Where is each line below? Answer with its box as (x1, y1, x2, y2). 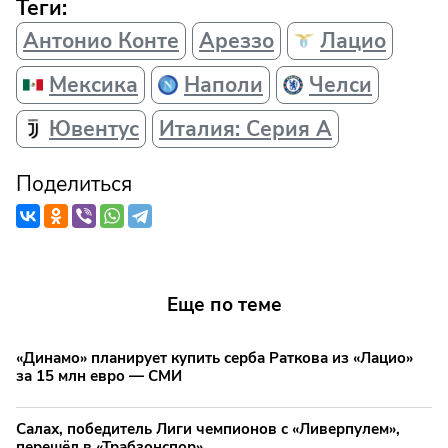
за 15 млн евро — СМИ (16, 365, 182, 386)
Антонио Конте (23, 27, 179, 56)
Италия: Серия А (159, 115, 332, 144)
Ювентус (49, 115, 139, 144)
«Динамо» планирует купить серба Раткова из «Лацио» (16, 347, 413, 368)
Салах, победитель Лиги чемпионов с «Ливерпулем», (16, 418, 400, 439)
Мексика (49, 71, 138, 100)
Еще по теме (166, 292, 282, 319)
